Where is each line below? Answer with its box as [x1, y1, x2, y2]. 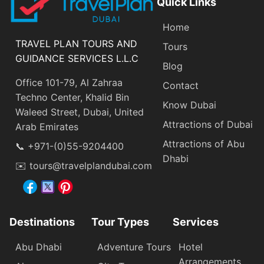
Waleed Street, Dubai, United [15, 105, 144, 118]
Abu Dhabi [15, 240, 62, 253]
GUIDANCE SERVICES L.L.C [15, 52, 138, 64]
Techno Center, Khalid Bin [15, 91, 129, 103]
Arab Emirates [15, 120, 78, 133]
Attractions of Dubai [162, 118, 253, 130]
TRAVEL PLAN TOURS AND [15, 37, 137, 49]
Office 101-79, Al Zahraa [15, 76, 123, 88]
